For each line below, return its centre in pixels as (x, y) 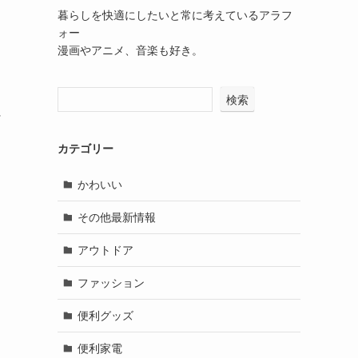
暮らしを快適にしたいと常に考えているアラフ (175, 16)
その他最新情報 (116, 217)
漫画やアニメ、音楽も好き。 (130, 51)
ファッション (111, 282)
